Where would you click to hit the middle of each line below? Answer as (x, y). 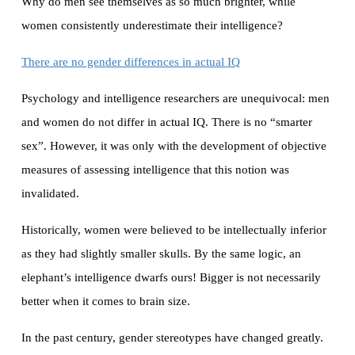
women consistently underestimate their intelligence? (152, 26)
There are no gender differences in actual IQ (131, 62)
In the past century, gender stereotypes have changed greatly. (172, 338)
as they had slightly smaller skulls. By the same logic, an (161, 254)
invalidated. (50, 194)
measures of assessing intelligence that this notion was (155, 170)
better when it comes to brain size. (106, 302)
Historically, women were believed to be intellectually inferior (174, 230)
